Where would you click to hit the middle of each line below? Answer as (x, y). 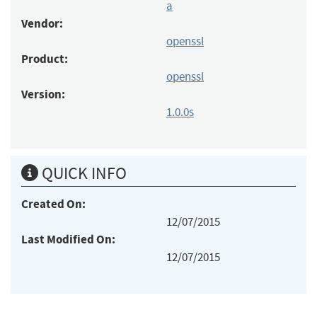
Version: (43, 94)
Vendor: (42, 23)
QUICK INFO (82, 173)
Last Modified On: (68, 239)
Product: (45, 59)
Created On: (53, 204)
